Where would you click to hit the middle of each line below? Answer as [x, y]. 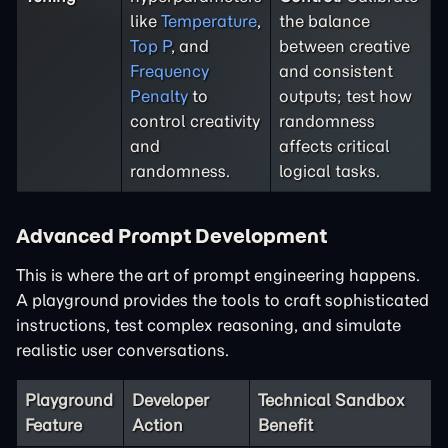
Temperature [209, 21]
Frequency [169, 71]
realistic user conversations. [122, 350]
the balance [324, 21]
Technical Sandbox [331, 400]
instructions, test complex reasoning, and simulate [208, 325]
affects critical [334, 146]
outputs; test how [345, 96]
